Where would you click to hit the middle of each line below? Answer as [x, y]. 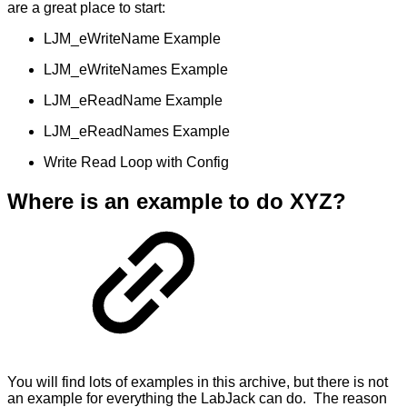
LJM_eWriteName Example [132, 38]
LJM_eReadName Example [133, 100]
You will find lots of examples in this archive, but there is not [198, 382]
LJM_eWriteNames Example [136, 69]
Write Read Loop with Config [136, 162]
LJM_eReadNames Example [137, 131]
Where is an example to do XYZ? [177, 201]
